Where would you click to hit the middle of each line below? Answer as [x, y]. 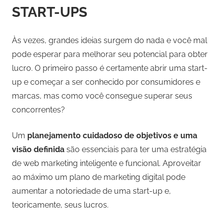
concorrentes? [39, 110]
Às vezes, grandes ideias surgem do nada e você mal [110, 41]
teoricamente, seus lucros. [60, 205]
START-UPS [50, 12]
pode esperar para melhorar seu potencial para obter [110, 55]
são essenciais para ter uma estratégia [136, 150]
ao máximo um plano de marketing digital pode [99, 177]
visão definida [38, 150]
